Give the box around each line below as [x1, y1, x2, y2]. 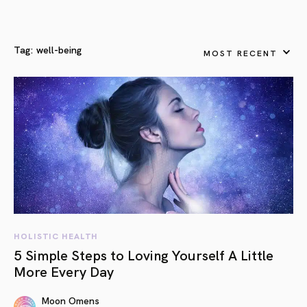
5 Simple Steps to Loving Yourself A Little [14, 245, 273, 264]
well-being [36, 42, 82, 56]
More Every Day [14, 261, 114, 280]
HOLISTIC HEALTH [14, 230, 98, 241]
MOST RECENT [203, 46, 278, 58]
